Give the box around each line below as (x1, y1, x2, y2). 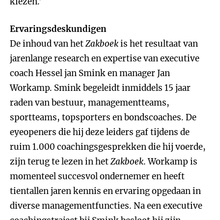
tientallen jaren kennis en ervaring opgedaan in (10, 186, 201, 196)
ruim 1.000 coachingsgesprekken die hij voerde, (10, 141, 206, 152)
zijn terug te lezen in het (10, 156, 110, 167)
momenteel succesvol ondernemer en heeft (10, 171, 185, 182)
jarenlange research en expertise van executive (10, 53, 199, 64)
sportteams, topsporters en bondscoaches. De (10, 112, 196, 123)
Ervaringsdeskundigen (10, 24, 107, 34)
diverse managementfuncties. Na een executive (10, 200, 202, 211)
